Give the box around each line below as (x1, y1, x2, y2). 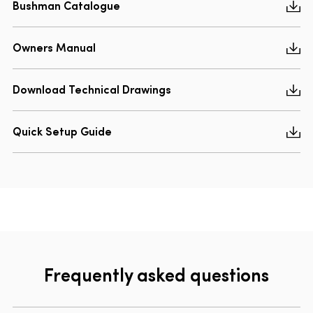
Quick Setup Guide (13, 123, 112, 139)
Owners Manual (13, 39, 96, 55)
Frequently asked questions (44, 261, 269, 287)
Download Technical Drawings (13, 81, 171, 97)
